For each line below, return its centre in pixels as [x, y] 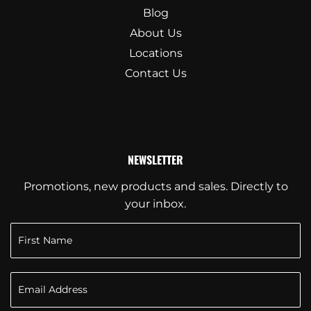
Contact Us [155, 73]
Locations [155, 53]
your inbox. [155, 203]
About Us [155, 33]
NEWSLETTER [155, 159]
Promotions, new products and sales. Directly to [155, 186]
